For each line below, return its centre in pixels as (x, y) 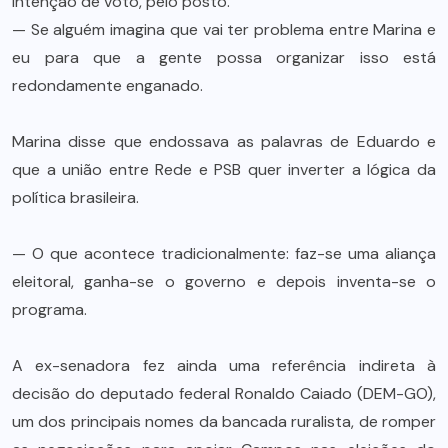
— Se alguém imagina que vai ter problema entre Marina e (224, 29)
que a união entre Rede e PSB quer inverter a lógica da (224, 169)
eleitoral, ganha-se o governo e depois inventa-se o (224, 281)
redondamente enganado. (107, 85)
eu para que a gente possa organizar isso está (224, 57)
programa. (49, 309)
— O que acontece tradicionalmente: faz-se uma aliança (224, 253)
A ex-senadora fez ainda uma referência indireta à (224, 365)
